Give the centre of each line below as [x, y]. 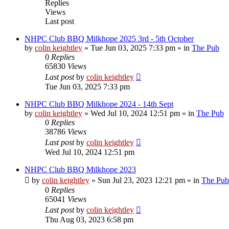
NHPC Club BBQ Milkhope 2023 [80, 169]
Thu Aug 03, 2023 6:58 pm [89, 219]
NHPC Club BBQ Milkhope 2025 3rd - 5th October [109, 38]
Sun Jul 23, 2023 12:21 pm [141, 180]
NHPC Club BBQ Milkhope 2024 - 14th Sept [99, 104]
